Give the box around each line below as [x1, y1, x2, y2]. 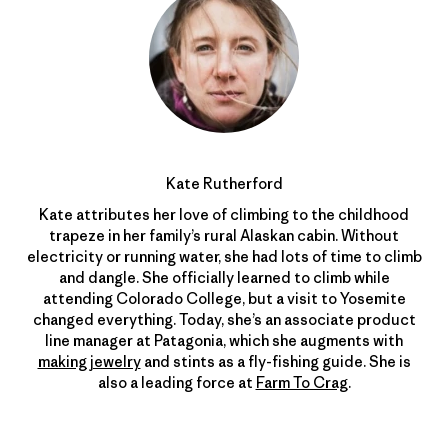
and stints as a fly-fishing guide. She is [140, 351, 411, 371]
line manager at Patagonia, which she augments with [45, 330, 403, 350]
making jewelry [37, 351, 141, 371]
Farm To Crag [255, 372, 348, 392]
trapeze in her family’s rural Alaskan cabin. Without [49, 225, 399, 245]
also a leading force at [97, 372, 256, 392]
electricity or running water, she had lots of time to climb [26, 246, 422, 266]
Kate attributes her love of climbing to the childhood [39, 204, 409, 224]
